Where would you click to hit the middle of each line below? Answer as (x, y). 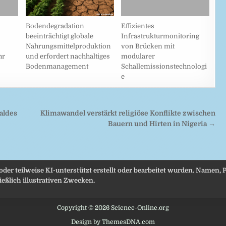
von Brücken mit (148, 46)
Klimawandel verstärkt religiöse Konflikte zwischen (128, 113)
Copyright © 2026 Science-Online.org (113, 208)
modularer (138, 56)
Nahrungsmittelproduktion (68, 46)
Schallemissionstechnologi (164, 66)
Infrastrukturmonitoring (160, 36)
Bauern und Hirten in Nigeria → (162, 124)
